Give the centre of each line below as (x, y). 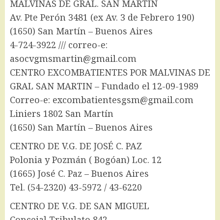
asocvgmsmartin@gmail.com (73, 59)
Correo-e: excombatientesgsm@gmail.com (102, 100)
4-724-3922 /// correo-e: (59, 45)
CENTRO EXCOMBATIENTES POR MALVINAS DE (110, 72)
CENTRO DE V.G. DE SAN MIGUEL (80, 206)
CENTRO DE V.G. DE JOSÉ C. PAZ (76, 146)
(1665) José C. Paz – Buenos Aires (79, 174)
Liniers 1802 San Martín (62, 114)
